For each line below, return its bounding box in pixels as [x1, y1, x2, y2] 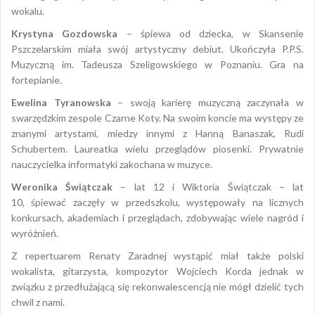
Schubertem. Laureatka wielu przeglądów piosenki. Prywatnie [11, 142, 304, 155]
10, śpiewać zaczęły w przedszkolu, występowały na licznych [11, 195, 304, 208]
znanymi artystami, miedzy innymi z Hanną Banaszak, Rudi [11, 127, 304, 139]
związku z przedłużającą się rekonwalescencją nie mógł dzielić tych [11, 280, 304, 292]
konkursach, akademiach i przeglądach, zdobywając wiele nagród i [11, 211, 304, 224]
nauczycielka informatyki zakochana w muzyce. [11, 157, 212, 170]
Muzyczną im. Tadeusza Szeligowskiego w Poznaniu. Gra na [11, 58, 304, 70]
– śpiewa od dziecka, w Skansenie [117, 27, 304, 39]
